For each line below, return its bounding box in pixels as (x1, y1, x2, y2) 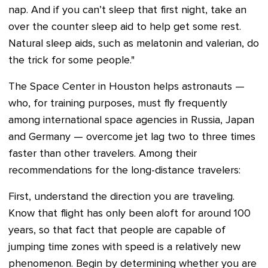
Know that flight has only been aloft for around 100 (8, 208, 251, 219)
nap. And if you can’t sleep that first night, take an (8, 5, 246, 16)
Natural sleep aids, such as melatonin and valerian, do (8, 38, 259, 49)
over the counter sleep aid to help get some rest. (8, 22, 241, 32)
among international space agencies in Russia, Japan (8, 115, 254, 126)
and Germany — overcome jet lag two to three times (8, 132, 255, 142)
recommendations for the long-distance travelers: (8, 165, 240, 176)
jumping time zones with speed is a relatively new (8, 242, 240, 252)
